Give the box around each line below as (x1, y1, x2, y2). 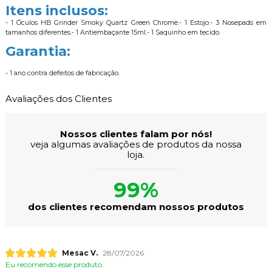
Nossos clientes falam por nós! (59, 127, 212, 140)
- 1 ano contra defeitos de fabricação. (5, 69, 120, 77)
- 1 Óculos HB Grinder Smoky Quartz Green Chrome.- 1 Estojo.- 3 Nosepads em (5, 18, 267, 27)
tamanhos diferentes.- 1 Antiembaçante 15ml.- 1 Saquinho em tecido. (5, 28, 220, 36)
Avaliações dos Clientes (5, 92, 112, 104)
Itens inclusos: (5, 2, 108, 19)
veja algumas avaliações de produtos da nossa (30, 138, 242, 150)
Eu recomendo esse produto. (5, 260, 104, 270)
